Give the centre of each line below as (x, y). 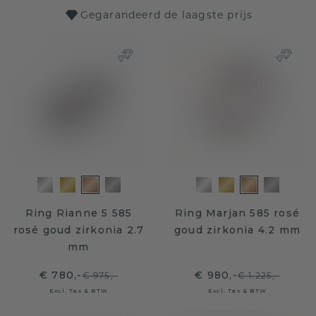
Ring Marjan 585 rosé (237, 213)
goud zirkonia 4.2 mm (237, 230)
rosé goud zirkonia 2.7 (79, 230)
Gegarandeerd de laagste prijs (166, 15)
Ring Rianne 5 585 (79, 213)
